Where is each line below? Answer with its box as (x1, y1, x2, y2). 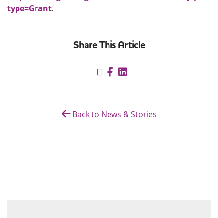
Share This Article (73, 38, 145, 52)
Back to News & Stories (70, 109, 157, 120)
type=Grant (7, 3, 52, 14)
